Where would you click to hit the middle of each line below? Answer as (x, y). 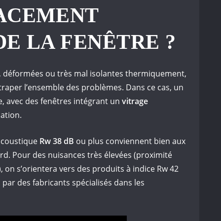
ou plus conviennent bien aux (130, 141)
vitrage (135, 101)
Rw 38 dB (56, 141)
